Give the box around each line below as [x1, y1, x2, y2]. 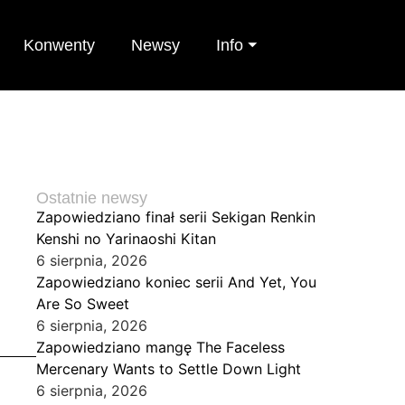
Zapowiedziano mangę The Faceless [36, 338, 285, 356]
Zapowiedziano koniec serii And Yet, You [36, 273, 316, 291]
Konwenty [24, 36, 95, 54]
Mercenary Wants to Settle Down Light [36, 360, 301, 378]
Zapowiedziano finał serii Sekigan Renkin [36, 208, 316, 226]
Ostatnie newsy [36, 189, 147, 207]
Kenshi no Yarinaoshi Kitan [36, 230, 216, 248]
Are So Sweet [36, 295, 129, 313]
